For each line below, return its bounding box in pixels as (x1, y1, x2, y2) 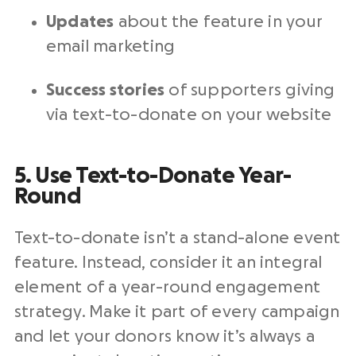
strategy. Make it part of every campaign (14, 304, 340, 321)
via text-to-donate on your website (46, 106, 332, 124)
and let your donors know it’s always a (14, 328, 315, 346)
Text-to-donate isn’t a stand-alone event (14, 230, 341, 247)
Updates (46, 14, 114, 31)
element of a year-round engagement (14, 279, 321, 296)
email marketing (46, 38, 176, 56)
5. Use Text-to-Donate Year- (14, 164, 292, 188)
